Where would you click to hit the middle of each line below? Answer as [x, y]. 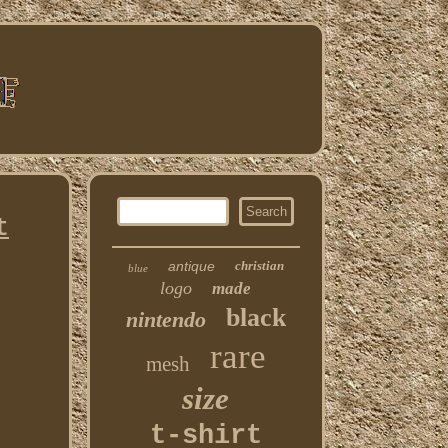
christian [259, 265]
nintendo [165, 319]
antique [191, 266]
